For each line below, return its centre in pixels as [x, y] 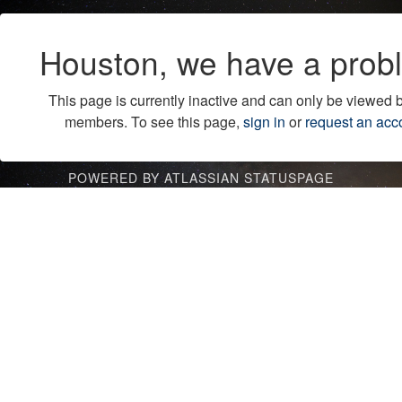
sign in [264, 122]
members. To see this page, [153, 122]
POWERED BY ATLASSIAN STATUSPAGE [201, 178]
